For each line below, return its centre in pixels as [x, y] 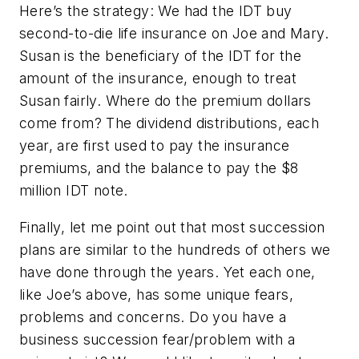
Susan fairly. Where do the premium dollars [165, 100]
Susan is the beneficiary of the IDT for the [161, 55]
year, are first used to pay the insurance [155, 145]
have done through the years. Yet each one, [167, 272]
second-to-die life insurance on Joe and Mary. [174, 33]
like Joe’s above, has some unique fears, [156, 294]
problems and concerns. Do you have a [153, 317]
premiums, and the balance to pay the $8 [159, 167]
